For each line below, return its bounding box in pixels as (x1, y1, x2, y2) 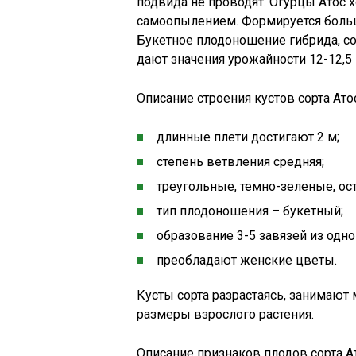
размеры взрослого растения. (137, 307, 314, 322)
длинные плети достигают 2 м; (157, 130, 339, 145)
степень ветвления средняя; (157, 154, 324, 169)
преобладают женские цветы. (157, 253, 337, 268)
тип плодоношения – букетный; (157, 203, 343, 219)
